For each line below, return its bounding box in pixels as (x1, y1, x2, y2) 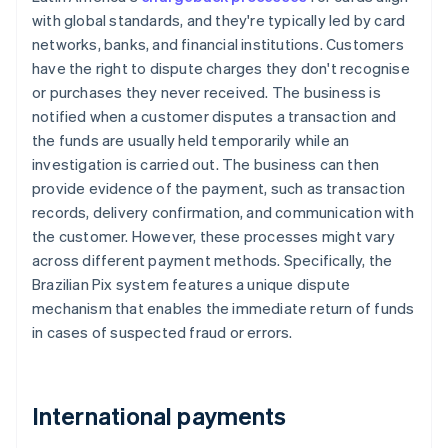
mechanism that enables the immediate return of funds (32, 298, 415, 319)
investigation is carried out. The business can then (32, 154, 380, 175)
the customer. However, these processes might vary (32, 226, 395, 247)
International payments (32, 400, 287, 432)
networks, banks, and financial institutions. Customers (32, 34, 404, 55)
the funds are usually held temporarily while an (32, 130, 350, 151)
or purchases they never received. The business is (32, 82, 381, 103)
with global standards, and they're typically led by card (32, 10, 406, 31)
